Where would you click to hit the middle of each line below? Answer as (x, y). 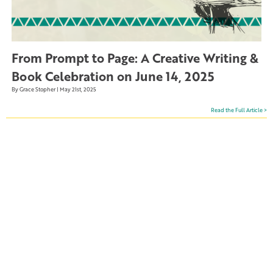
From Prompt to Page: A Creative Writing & (135, 58)
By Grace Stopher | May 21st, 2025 (54, 90)
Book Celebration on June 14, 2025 (113, 76)
